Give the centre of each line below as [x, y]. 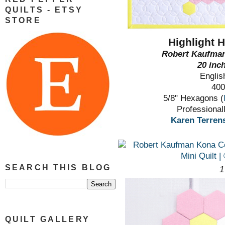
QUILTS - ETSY [44, 10]
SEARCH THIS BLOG [58, 168]
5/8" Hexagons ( [193, 98]
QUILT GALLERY [47, 219]
